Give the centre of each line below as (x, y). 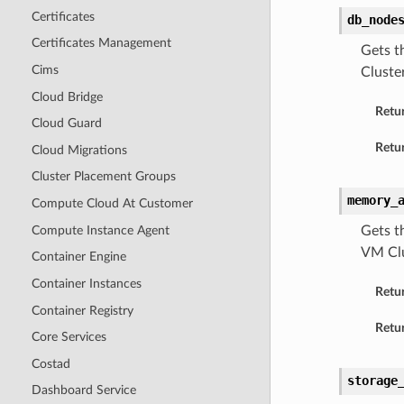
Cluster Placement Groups (103, 177)
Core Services (69, 337)
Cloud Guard (66, 124)
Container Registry (82, 310)
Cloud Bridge (67, 96)
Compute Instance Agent (100, 230)
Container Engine (78, 257)
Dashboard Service (83, 390)
